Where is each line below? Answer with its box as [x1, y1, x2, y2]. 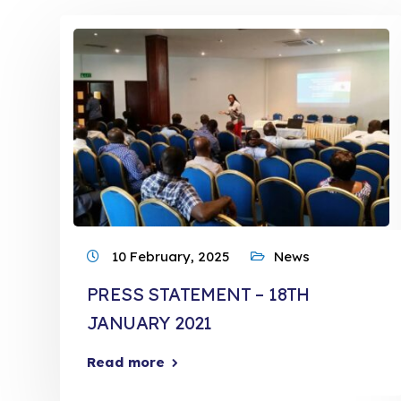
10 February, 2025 [112, 248, 233, 265]
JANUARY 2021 [87, 311, 212, 334]
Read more [87, 354, 165, 371]
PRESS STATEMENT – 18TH [87, 283, 310, 305]
